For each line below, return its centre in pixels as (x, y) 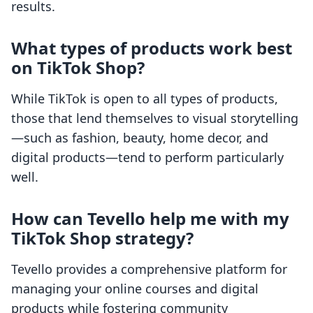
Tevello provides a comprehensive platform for (149, 269)
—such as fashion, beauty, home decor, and (140, 138)
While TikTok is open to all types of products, (145, 99)
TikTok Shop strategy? (102, 238)
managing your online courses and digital (135, 289)
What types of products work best (152, 48)
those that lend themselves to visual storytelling (155, 118)
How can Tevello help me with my (150, 219)
